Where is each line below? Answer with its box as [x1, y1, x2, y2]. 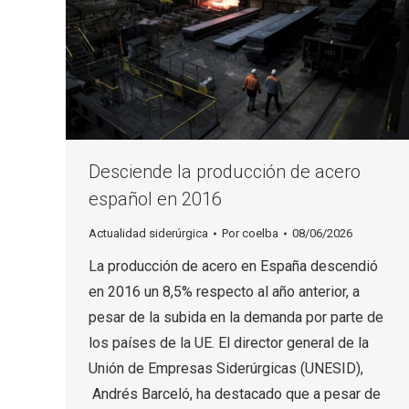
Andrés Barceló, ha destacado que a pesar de [89, 385, 381, 404]
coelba [242, 226, 278, 241]
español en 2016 [89, 188, 222, 211]
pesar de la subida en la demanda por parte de [89, 309, 383, 327]
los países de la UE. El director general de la [89, 334, 369, 352]
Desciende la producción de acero [89, 161, 361, 184]
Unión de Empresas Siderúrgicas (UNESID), [89, 360, 363, 378]
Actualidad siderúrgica [89, 226, 208, 241]
